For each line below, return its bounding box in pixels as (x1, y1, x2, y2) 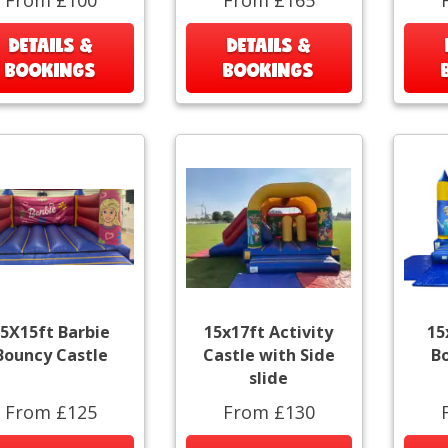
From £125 (4, 399, 97, 424)
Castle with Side (202, 343, 335, 366)
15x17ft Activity (204, 320, 334, 343)
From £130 (222, 399, 315, 424)
